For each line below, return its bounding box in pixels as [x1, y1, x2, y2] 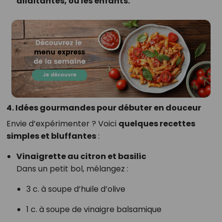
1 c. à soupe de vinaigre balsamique [26, 204, 162, 216]
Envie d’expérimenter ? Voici [6, 118, 118, 130]
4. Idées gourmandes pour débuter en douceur [6, 102, 201, 114]
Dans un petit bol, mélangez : [16, 163, 128, 175]
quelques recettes [118, 118, 195, 130]
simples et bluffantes [6, 130, 96, 142]
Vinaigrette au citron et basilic [16, 151, 146, 163]
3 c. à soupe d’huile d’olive [26, 183, 125, 195]
